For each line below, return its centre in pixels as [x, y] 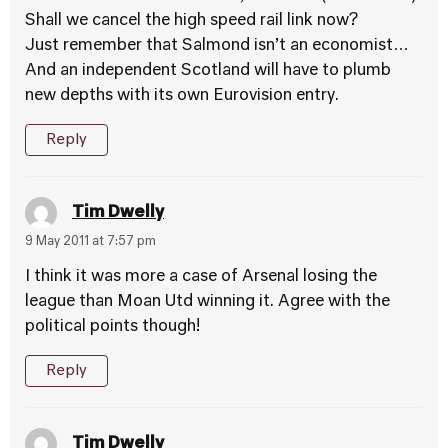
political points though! [112, 327]
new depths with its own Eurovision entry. [182, 96]
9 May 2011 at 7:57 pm [90, 242]
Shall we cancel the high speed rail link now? [191, 21]
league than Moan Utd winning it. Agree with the [207, 302]
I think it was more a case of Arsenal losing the [201, 277]
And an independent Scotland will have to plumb [208, 71]
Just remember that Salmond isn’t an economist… [217, 46]
